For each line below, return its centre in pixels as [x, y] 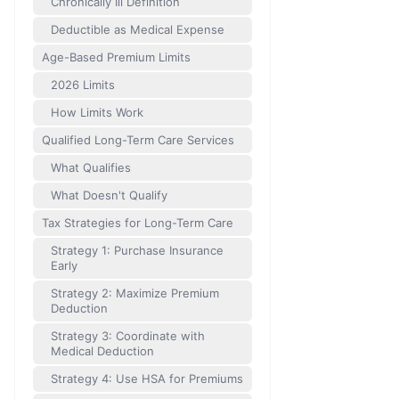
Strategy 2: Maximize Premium [135, 293]
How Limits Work [97, 112]
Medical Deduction [102, 351]
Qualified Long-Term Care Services [138, 140]
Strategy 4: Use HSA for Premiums [147, 379]
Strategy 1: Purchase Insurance [137, 250]
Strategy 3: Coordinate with [128, 336]
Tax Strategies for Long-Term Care [138, 223]
